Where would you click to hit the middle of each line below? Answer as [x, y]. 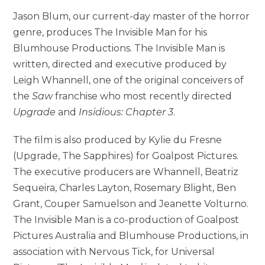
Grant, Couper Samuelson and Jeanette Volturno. [131, 203]
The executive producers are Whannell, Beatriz [126, 172]
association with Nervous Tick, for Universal [114, 251]
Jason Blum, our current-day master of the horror [132, 16]
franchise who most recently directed [143, 96]
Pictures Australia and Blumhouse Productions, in [131, 235]
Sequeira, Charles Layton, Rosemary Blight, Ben [125, 188]
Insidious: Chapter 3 [126, 112]
